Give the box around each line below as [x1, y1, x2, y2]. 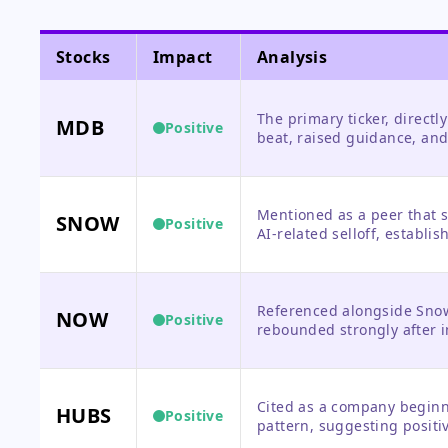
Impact [153, 46, 213, 68]
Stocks [56, 46, 111, 68]
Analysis [257, 46, 328, 68]
